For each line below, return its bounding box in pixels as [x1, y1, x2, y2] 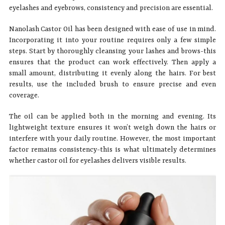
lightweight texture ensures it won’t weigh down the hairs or [9, 123, 216, 132]
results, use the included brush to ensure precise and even [9, 80, 216, 88]
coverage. [9, 91, 39, 99]
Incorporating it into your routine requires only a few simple [9, 36, 216, 44]
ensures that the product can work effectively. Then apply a [9, 58, 216, 66]
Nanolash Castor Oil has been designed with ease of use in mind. [9, 25, 216, 33]
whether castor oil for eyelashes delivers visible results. [9, 156, 186, 165]
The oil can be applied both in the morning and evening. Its [9, 112, 216, 121]
